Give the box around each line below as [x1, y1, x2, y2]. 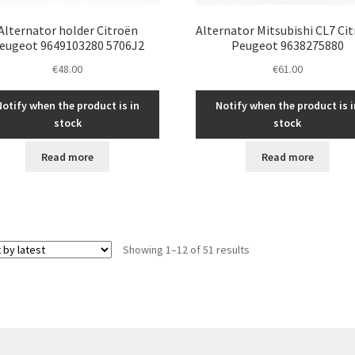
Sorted [248, 241, 282, 256]
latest [248, 276, 277, 291]
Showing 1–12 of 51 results [122, 242, 250, 257]
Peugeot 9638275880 [231, 36, 344, 53]
